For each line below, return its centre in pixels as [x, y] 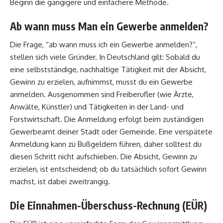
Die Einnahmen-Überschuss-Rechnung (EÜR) [109, 206]
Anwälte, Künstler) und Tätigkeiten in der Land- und [97, 107]
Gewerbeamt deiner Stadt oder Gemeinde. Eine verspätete [111, 131]
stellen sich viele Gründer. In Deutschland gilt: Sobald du [105, 57]
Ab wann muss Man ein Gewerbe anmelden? [109, 26]
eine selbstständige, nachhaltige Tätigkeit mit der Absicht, [108, 69]
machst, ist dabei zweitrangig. [60, 181]
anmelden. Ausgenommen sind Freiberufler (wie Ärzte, [102, 94]
